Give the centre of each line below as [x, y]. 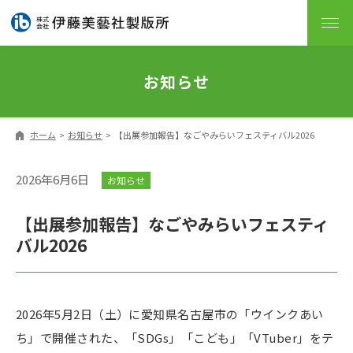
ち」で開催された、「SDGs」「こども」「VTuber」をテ [175, 337]
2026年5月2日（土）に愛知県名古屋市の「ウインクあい [170, 314]
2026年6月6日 [52, 179]
